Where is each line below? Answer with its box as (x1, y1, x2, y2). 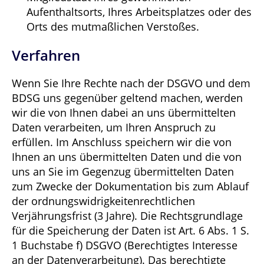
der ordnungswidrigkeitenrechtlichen (12, 194, 195, 209)
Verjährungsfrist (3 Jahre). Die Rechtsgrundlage (12, 209, 243, 223)
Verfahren (12, 45, 80, 65)
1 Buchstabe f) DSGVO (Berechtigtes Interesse (12, 238, 237, 253)
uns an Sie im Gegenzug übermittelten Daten (12, 164, 234, 179)
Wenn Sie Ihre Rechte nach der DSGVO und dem (12, 76, 250, 91)
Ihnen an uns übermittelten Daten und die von (12, 150, 242, 164)
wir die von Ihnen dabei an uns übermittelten (12, 105, 236, 120)
